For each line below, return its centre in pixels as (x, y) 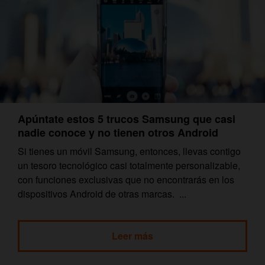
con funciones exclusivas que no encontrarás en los (126, 179)
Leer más (132, 235)
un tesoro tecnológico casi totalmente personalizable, (129, 165)
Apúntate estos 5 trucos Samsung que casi (127, 119)
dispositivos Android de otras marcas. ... (102, 193)
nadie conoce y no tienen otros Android (118, 132)
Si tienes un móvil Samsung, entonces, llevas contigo (129, 151)
